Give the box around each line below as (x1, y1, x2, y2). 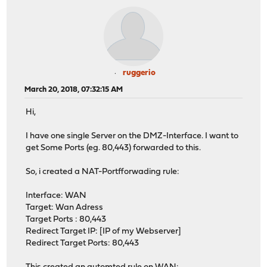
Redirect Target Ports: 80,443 (26, 239, 139, 249)
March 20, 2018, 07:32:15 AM (24, 85, 123, 94)
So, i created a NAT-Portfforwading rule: (26, 167, 180, 177)
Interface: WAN (26, 191, 87, 201)
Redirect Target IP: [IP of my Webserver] (26, 227, 182, 237)
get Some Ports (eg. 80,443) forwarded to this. (26, 144, 201, 153)
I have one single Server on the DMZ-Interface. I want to (26, 132, 239, 141)
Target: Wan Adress (26, 203, 104, 213)
